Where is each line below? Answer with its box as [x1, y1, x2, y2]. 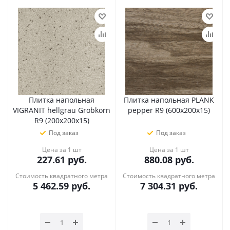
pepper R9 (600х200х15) [128, 105, 210, 115]
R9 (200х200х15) [34, 116, 89, 125]
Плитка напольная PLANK [124, 95, 214, 105]
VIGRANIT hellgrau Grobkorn [13, 105, 110, 115]
